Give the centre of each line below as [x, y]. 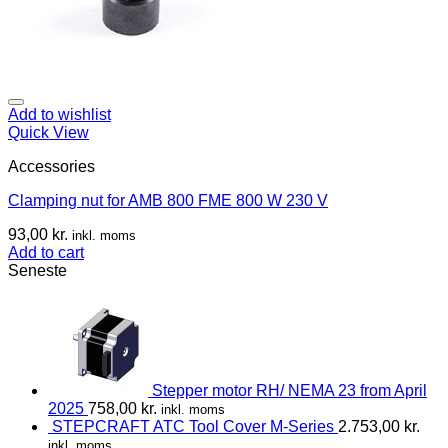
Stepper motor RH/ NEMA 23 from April [289, 390]
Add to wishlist [59, 114]
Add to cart [46, 252]
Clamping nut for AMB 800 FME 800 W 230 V [168, 200]
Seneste [37, 270]
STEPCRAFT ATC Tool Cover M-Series [193, 426]
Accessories [51, 166]
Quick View [48, 132]
